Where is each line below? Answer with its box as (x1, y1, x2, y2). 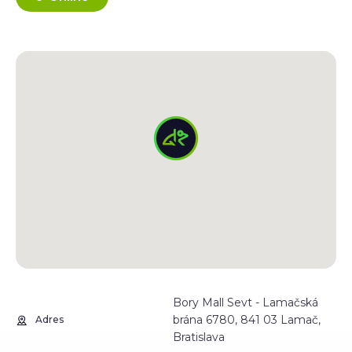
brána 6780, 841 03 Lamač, (173, 313, 321, 327)
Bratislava (173, 330, 225, 344)
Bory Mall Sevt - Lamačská (173, 295, 318, 310)
